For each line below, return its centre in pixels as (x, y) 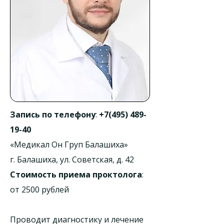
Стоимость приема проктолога (76, 174)
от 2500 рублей (39, 189)
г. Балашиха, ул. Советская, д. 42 (73, 159)
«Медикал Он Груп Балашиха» (69, 144)
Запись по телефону (53, 114)
